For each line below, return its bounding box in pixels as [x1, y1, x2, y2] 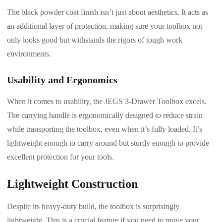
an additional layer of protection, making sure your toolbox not [7, 21, 202, 30]
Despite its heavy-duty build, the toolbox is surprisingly [7, 202, 179, 211]
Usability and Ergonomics [7, 74, 117, 85]
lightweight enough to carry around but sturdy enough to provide [7, 138, 209, 147]
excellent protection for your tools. [7, 152, 114, 161]
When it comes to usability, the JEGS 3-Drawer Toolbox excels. [7, 97, 207, 106]
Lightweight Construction [7, 177, 138, 190]
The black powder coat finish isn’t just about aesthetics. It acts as [7, 7, 208, 16]
